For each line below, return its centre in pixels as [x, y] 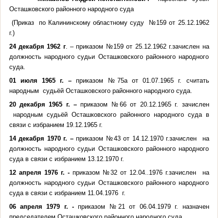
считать [198, 80]
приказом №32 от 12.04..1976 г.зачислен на [139, 172]
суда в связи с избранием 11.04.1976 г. [67, 193]
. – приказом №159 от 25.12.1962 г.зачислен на [137, 46]
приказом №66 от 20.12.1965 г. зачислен [145, 104]
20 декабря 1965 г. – [45, 104]
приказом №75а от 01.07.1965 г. [129, 80]
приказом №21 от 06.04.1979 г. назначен [144, 206]
